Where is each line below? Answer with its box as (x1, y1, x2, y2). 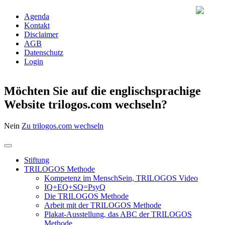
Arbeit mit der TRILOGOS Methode (44, 200, 161, 209)
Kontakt (24, 21, 50, 30)
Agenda (24, 12, 49, 21)
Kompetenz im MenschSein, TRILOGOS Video (44, 173, 198, 182)
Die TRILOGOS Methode (44, 191, 129, 200)
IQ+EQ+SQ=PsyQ (44, 182, 105, 191)
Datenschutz (24, 48, 63, 57)
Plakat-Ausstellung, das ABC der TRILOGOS (44, 209, 192, 218)
